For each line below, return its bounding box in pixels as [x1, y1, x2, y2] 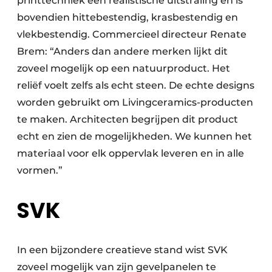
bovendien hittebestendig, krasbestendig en [17, 11, 238, 23]
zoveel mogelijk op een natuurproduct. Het [17, 62, 230, 74]
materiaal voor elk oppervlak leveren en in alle [17, 147, 244, 159]
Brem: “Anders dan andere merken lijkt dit [17, 45, 228, 57]
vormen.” [17, 164, 63, 176]
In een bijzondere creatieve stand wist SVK [17, 243, 228, 256]
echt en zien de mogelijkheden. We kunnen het [17, 130, 252, 142]
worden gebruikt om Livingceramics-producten [17, 96, 253, 108]
